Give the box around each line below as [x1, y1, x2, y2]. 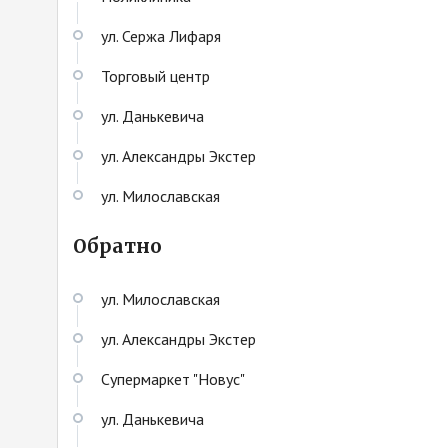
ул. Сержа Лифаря [101, 25, 221, 46]
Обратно [73, 235, 162, 259]
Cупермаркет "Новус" [101, 369, 245, 390]
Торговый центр [101, 65, 210, 86]
